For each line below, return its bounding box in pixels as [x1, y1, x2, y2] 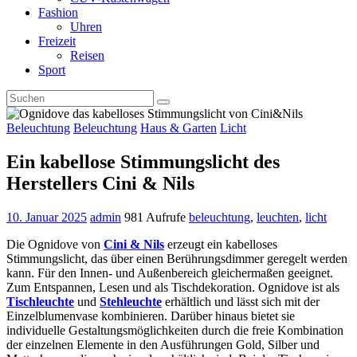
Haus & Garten [140, 120, 217, 135]
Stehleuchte [100, 294, 162, 308]
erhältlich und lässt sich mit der [162, 294, 320, 308]
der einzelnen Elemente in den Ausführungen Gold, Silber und [6, 337, 320, 351]
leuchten [257, 210, 299, 224]
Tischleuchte [6, 294, 74, 308]
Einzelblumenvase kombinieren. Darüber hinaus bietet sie [6, 308, 295, 323]
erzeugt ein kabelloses [164, 237, 277, 251]
